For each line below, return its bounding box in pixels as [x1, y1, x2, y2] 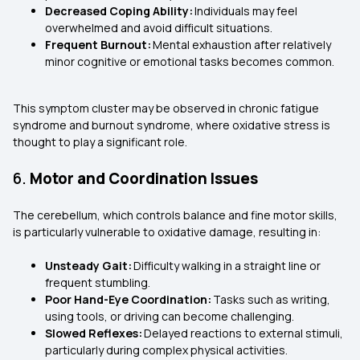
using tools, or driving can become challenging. [45, 309, 297, 324]
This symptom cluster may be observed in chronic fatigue [13, 100, 319, 116]
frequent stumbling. [45, 275, 153, 290]
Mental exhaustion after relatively [153, 37, 331, 52]
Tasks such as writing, [213, 292, 330, 307]
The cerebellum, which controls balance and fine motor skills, [13, 207, 337, 223]
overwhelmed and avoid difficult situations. [45, 20, 275, 35]
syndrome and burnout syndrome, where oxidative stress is [13, 117, 330, 133]
